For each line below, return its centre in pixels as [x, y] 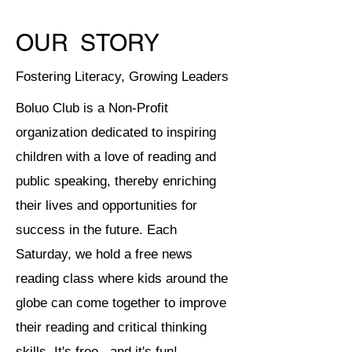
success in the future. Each [96, 230]
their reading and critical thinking [111, 327]
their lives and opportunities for [106, 205]
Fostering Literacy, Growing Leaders [122, 77]
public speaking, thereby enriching [116, 181]
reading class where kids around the [122, 279]
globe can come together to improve [121, 303]
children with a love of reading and [116, 157]
